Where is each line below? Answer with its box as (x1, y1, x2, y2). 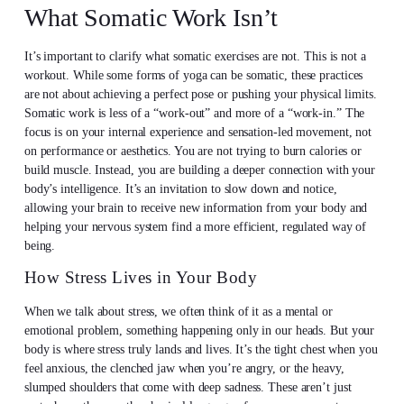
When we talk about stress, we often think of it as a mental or (23, 304, 333, 318)
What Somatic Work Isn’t (23, 3, 278, 32)
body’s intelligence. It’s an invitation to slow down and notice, (23, 181, 337, 196)
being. (23, 238, 56, 252)
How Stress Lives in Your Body (23, 267, 258, 287)
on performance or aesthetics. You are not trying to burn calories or (23, 143, 363, 158)
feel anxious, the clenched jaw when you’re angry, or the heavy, (23, 361, 344, 375)
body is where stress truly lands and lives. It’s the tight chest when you (23, 342, 378, 356)
